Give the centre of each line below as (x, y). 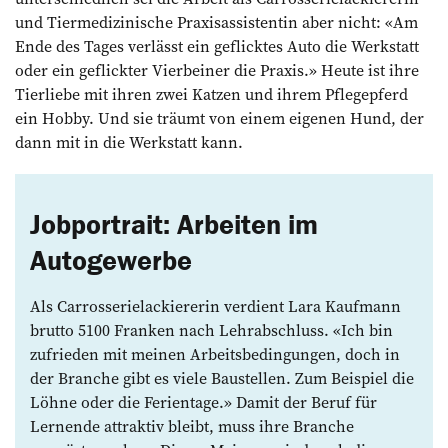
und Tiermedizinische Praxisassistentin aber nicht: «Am (216, 22)
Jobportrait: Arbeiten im (174, 224)
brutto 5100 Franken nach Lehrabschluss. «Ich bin (211, 330)
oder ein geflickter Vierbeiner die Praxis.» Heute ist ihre (217, 70)
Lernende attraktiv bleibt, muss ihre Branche (192, 426)
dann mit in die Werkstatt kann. (129, 142)
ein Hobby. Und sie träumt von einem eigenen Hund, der (219, 118)
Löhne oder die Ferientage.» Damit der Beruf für (203, 402)
